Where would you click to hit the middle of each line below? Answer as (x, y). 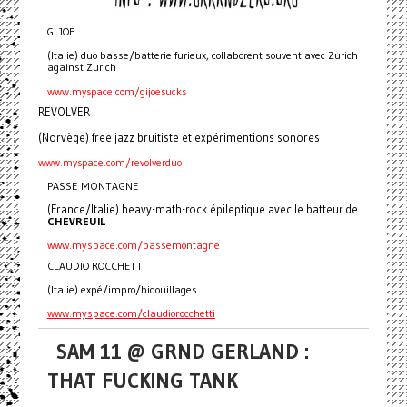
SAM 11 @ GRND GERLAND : (182, 351)
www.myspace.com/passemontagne (133, 244)
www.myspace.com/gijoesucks (116, 91)
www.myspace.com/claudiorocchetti (131, 313)
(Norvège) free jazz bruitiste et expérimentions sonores (179, 137)
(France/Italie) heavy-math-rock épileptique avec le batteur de (202, 209)
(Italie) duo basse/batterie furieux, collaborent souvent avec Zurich (202, 55)
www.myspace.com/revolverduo (109, 162)
